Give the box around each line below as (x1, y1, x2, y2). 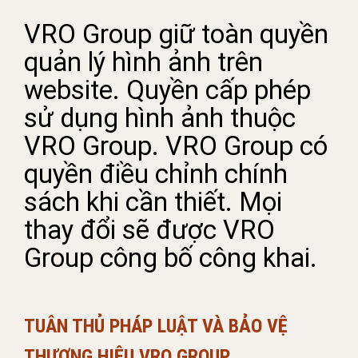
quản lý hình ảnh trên (24, 46, 263, 78)
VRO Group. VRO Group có (24, 130, 328, 161)
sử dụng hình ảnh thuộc (24, 102, 296, 133)
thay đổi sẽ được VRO (24, 214, 275, 245)
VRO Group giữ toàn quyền (24, 18, 328, 50)
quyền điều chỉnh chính (24, 158, 288, 189)
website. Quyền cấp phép (24, 74, 311, 105)
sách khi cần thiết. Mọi (24, 186, 282, 217)
